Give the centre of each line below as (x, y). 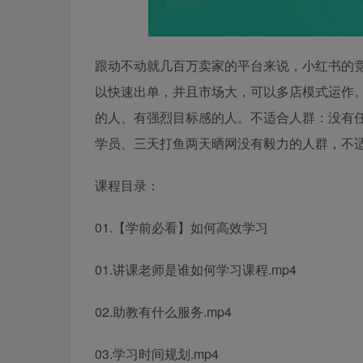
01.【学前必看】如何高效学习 (181, 228)
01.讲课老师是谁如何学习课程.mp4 (196, 270)
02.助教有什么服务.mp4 (163, 312)
